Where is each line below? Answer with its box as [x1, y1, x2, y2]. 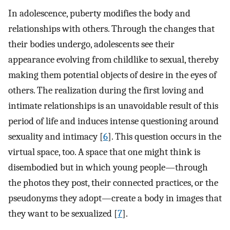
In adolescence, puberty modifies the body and [8, 8, 190, 19]
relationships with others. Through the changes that [8, 23, 215, 34]
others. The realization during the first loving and [8, 85, 204, 96]
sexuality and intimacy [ [8, 131, 103, 142]
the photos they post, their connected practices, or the [8, 177, 218, 188]
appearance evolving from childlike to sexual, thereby [8, 54, 219, 65]
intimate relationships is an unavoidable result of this [8, 100, 218, 111]
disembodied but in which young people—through [8, 162, 208, 173]
